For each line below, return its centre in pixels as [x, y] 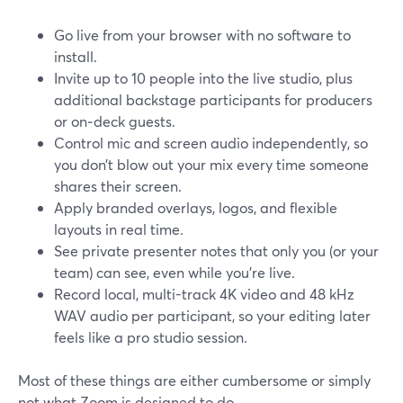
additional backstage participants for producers [213, 99]
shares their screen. [118, 186]
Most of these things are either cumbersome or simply [194, 380]
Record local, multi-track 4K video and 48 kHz [204, 294]
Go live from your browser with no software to [202, 35]
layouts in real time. [119, 229]
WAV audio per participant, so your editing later [212, 315]
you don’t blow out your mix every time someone [211, 164]
